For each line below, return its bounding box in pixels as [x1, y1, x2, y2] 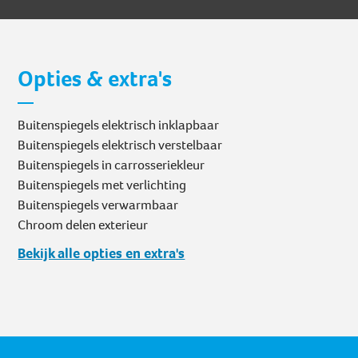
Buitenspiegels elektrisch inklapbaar [18, 116, 220, 135]
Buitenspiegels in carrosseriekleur [18, 156, 205, 175]
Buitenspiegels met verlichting [18, 176, 187, 195]
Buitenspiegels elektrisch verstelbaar [18, 136, 223, 155]
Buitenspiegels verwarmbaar [18, 196, 179, 215]
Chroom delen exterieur [18, 216, 149, 235]
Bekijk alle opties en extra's [18, 244, 185, 264]
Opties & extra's [18, 64, 173, 94]
